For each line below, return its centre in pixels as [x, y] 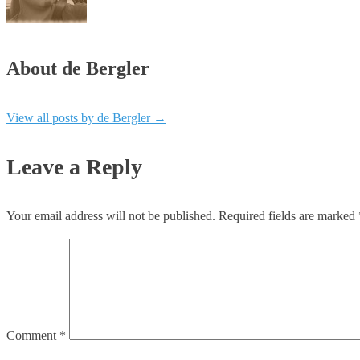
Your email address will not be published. [111, 216]
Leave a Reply [74, 167]
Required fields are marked [288, 216]
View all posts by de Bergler [80, 118]
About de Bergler [78, 69]
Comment [33, 336]
